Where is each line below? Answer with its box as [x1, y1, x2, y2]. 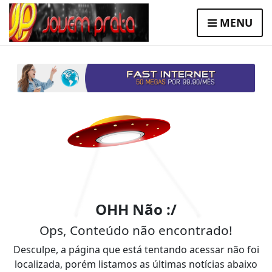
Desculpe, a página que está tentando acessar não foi [13, 243, 259, 257]
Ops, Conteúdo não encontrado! [39, 222, 233, 239]
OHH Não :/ [95, 199, 177, 220]
